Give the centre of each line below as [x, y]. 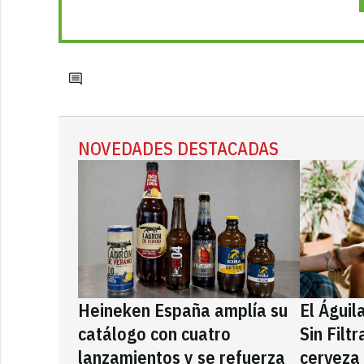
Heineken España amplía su [183, 310]
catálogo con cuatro [154, 333]
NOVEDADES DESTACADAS [178, 148]
